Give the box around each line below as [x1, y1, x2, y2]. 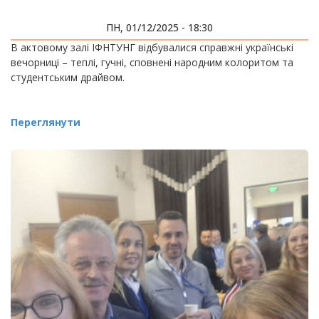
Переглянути [11, 115, 80, 129]
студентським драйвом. [11, 70, 125, 84]
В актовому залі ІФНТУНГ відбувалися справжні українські [11, 41, 293, 54]
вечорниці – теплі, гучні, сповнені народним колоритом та [11, 56, 293, 69]
